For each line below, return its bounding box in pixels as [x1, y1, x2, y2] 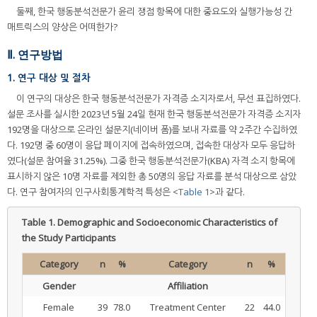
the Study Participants [22, 231, 116, 244]
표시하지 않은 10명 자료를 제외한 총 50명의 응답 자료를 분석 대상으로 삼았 [7, 169, 296, 183]
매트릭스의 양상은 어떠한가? [7, 21, 117, 34]
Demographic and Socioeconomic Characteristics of [57, 215, 277, 229]
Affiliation [167, 279, 208, 292]
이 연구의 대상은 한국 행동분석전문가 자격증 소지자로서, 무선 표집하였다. [16, 91, 301, 105]
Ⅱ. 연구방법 [7, 47, 63, 63]
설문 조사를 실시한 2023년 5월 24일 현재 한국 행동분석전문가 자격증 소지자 [7, 107, 301, 120]
